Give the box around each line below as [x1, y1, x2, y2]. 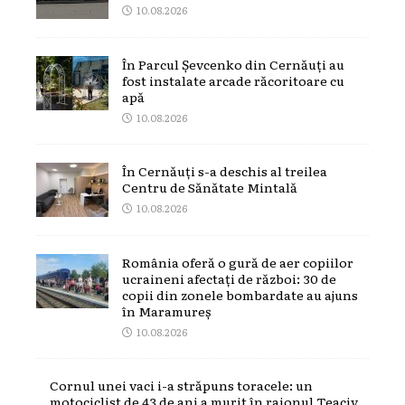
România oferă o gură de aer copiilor [122, 252, 353, 271]
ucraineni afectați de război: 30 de [122, 268, 336, 287]
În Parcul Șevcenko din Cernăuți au [122, 54, 344, 73]
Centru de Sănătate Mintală [122, 177, 297, 196]
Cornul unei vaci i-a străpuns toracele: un [50, 375, 313, 394]
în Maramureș [122, 301, 211, 320]
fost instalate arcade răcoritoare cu [122, 71, 344, 89]
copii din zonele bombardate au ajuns [122, 285, 358, 304]
